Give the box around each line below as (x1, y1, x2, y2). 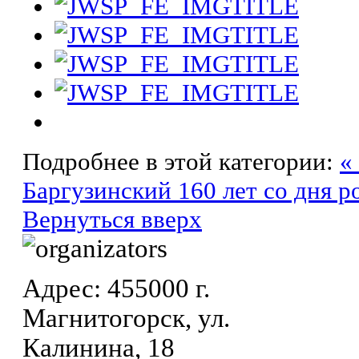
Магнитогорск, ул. (22, 304, 230, 333)
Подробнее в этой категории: (22, 147, 333, 175)
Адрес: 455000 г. (22, 274, 210, 304)
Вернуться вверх (22, 204, 202, 233)
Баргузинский (22, 175, 178, 204)
